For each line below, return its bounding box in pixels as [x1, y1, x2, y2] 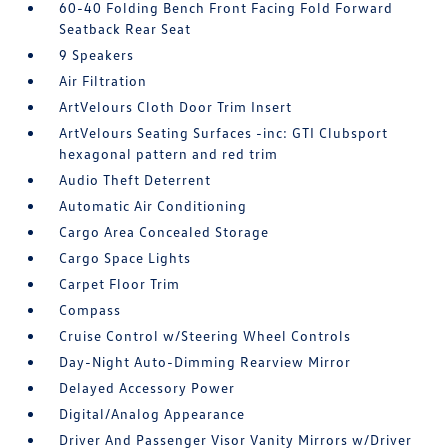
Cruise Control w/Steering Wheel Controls [59, 327, 352, 344]
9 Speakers [59, 46, 135, 63]
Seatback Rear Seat [59, 20, 192, 37]
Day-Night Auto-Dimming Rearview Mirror [59, 353, 352, 370]
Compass [59, 301, 122, 318]
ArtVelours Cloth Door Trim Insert [59, 98, 293, 115]
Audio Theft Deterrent [59, 171, 212, 188]
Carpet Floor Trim [59, 275, 181, 292]
